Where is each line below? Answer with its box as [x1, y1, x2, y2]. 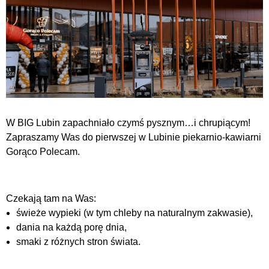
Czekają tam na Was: [6, 193, 96, 204]
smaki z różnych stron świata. [16, 236, 141, 247]
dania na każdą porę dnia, [16, 222, 127, 232]
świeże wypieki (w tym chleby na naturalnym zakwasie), [16, 207, 253, 218]
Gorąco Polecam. [6, 146, 80, 157]
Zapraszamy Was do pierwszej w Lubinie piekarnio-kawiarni [6, 131, 261, 142]
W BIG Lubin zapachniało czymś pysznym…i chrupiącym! [6, 117, 250, 128]
